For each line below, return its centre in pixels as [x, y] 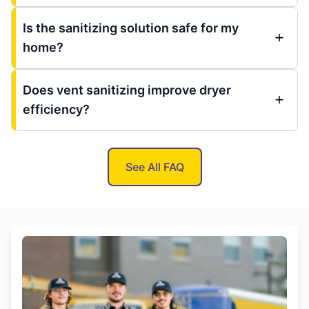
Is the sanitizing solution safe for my [131, 28]
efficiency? [56, 109]
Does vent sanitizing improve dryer [127, 90]
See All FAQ [154, 167]
